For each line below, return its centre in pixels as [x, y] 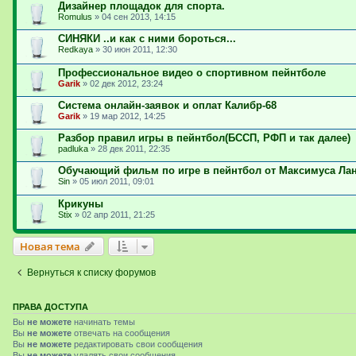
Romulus [75, 16]
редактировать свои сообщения [137, 344]
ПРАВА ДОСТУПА [50, 306]
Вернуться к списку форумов [91, 272]
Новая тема [50, 246]
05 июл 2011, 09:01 [117, 181]
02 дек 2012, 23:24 [126, 83]
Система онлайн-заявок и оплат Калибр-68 [167, 105]
